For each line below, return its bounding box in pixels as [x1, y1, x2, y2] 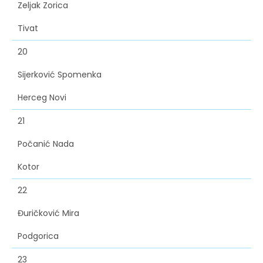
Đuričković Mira [18, 207, 79, 220]
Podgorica [18, 230, 59, 242]
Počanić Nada [18, 138, 74, 150]
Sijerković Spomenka [18, 69, 102, 81]
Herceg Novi [18, 92, 66, 104]
